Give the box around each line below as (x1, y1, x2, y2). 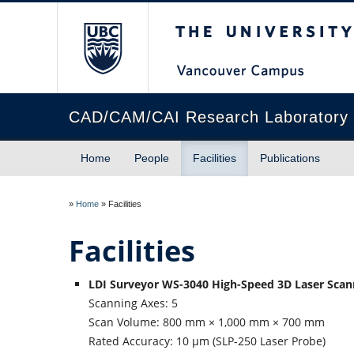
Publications (260, 152, 320, 164)
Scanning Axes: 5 (88, 296, 178, 311)
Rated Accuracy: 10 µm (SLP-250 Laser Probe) (88, 333, 326, 348)
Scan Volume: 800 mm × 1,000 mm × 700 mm (88, 314, 325, 330)
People (134, 152, 169, 164)
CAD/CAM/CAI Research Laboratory (69, 108, 348, 126)
